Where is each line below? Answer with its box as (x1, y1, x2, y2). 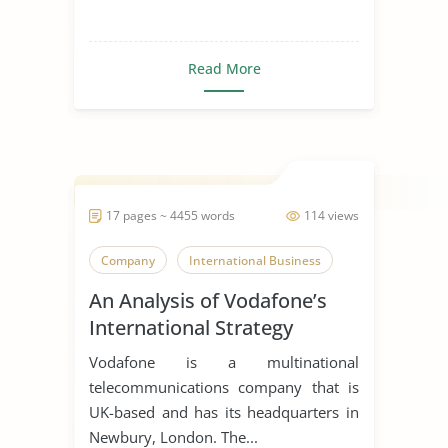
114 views (304, 206, 359, 224)
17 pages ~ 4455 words (106, 206, 235, 224)
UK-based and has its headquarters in (89, 401, 359, 422)
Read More (187, 58, 261, 78)
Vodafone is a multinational (89, 351, 359, 372)
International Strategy (89, 313, 293, 341)
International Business (189, 251, 321, 269)
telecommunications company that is (89, 376, 359, 397)
